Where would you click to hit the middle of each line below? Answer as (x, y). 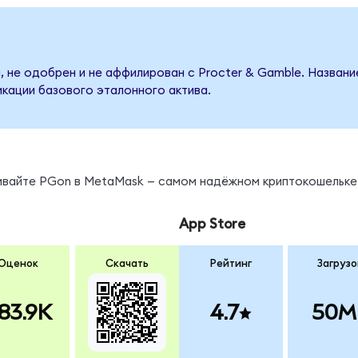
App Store (212, 225)
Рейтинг (231, 263)
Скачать (127, 263)
